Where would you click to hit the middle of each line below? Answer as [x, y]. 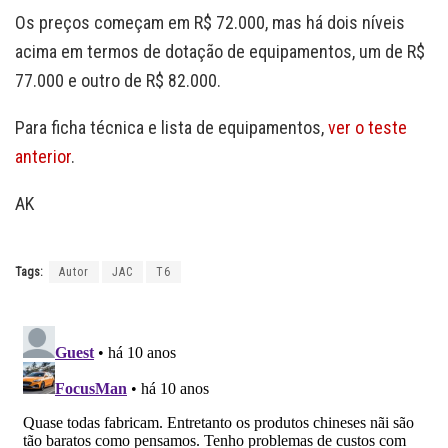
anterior [43, 156]
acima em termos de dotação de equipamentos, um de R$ [220, 51]
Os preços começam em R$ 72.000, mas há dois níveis [210, 22]
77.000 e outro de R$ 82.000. [118, 80]
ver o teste [367, 127]
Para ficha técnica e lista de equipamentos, [171, 127]
